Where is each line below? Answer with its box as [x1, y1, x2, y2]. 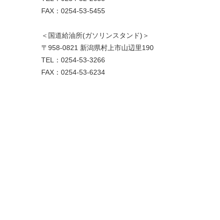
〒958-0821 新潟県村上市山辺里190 [41, 44, 154, 52]
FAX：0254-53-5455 [41, 7, 105, 15]
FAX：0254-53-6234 [41, 68, 105, 77]
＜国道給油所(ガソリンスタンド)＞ [41, 31, 149, 40]
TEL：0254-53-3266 [41, 56, 105, 64]
